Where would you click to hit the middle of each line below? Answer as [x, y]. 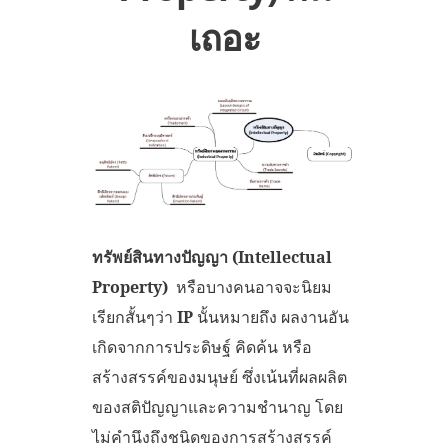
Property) [130, 286]
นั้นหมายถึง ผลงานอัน [271, 316]
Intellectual [285, 256]
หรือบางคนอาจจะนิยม [250, 286]
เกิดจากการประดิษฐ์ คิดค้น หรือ [202, 346]
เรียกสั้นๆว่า [134, 316]
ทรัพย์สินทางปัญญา [160, 256]
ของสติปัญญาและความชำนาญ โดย [217, 406]
